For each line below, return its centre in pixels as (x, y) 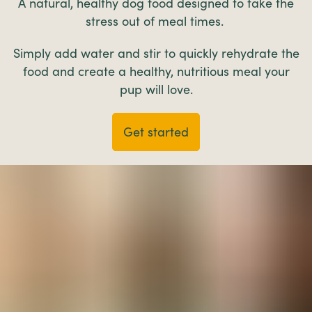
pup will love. (156, 89)
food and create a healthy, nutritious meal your (156, 71)
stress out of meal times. (156, 21)
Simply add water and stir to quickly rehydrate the (156, 53)
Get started (156, 132)
